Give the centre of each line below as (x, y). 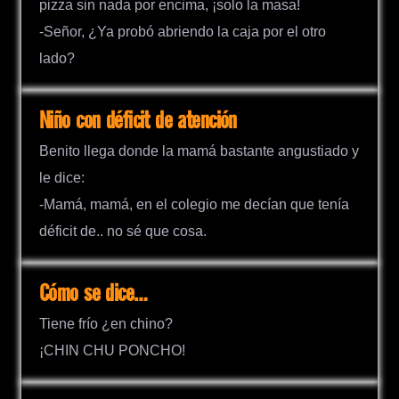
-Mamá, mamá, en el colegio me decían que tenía (194, 204)
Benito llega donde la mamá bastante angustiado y (199, 151)
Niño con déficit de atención (138, 121)
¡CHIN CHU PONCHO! (112, 351)
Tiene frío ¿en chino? (106, 324)
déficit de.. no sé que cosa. (123, 231)
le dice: (62, 177)
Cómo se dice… (94, 294)
